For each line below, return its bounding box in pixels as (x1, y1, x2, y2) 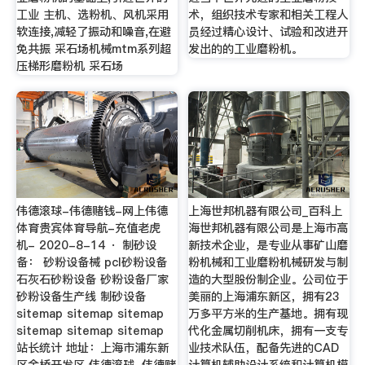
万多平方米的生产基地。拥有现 (188, 305, 349, 322)
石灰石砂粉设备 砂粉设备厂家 (15, 270, 169, 288)
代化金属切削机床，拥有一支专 (188, 322, 349, 339)
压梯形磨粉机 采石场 (15, 58, 123, 75)
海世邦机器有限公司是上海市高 (188, 219, 349, 236)
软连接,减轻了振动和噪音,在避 (15, 24, 171, 41)
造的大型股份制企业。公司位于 (188, 270, 349, 288)
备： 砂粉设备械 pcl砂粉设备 (15, 253, 167, 270)
